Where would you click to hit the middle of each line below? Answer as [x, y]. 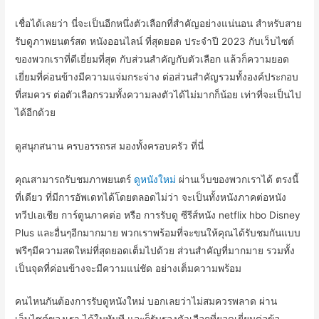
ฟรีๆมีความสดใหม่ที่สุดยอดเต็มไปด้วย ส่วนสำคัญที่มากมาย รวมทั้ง [155, 250]
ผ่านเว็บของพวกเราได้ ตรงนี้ [237, 179]
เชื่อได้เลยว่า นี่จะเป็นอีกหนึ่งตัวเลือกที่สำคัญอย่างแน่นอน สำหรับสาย [159, 23]
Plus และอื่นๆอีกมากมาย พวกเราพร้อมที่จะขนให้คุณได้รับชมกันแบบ [158, 232]
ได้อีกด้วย [36, 112]
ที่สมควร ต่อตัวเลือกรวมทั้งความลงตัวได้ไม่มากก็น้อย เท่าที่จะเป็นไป [158, 94]
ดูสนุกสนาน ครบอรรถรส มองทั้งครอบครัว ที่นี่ [110, 146]
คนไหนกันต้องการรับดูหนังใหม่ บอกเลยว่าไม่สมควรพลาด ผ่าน [146, 302]
